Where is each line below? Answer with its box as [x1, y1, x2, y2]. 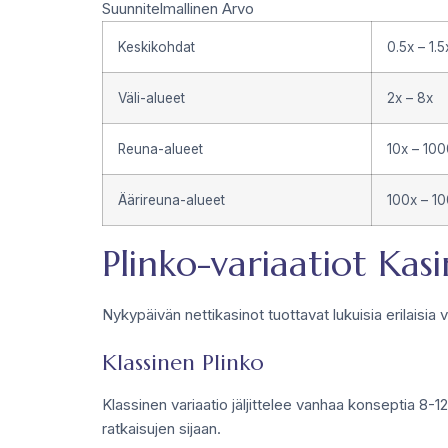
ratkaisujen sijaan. [102, 419, 221, 438]
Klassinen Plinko [102, 349, 264, 376]
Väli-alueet [118, 89, 185, 106]
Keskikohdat [118, 38, 195, 55]
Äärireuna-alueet [118, 191, 225, 208]
